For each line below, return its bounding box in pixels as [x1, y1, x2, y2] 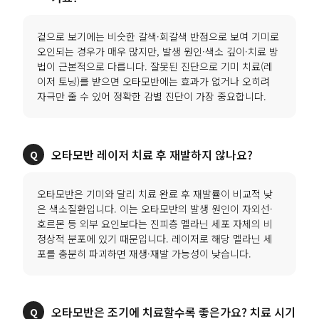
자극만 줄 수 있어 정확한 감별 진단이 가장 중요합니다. [37, 88, 267, 103]
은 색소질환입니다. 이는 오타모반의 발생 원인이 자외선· [37, 201, 273, 216]
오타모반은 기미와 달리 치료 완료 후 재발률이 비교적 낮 [37, 186, 273, 201]
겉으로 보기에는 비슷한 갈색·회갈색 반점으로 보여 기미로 [37, 28, 280, 43]
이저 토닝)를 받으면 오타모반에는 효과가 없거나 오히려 [37, 73, 271, 88]
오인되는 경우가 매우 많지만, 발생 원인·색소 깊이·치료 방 [37, 43, 279, 58]
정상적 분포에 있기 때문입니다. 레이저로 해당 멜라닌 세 [37, 231, 273, 246]
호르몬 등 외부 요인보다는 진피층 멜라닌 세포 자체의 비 [37, 216, 273, 231]
